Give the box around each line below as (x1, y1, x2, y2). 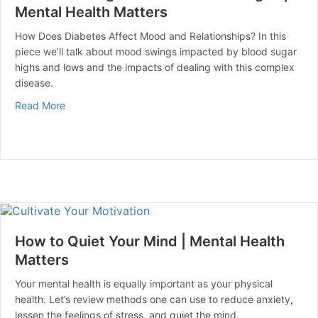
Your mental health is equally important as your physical (15, 278, 273, 290)
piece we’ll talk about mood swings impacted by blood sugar (15, 45, 297, 57)
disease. (15, 76, 53, 89)
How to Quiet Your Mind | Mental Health (15, 233, 285, 251)
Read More (15, 99, 65, 111)
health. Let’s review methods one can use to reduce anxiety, (15, 293, 293, 306)
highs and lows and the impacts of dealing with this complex (15, 60, 295, 73)
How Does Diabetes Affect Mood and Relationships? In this (15, 29, 286, 42)
